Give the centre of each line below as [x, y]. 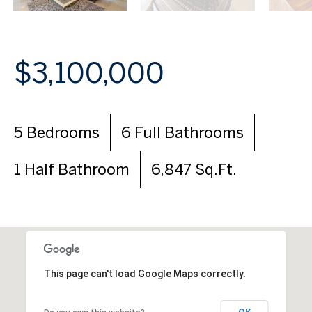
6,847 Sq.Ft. [194, 170]
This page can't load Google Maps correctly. [145, 274]
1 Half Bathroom [72, 170]
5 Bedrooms [57, 133]
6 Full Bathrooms [182, 133]
